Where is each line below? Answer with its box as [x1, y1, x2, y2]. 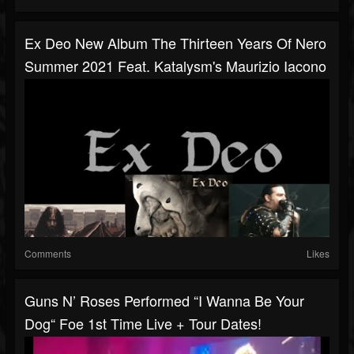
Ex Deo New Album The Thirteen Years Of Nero [24, 32, 326, 54]
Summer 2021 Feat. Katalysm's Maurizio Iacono [24, 55, 326, 77]
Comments [24, 247, 71, 261]
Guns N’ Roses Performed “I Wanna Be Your [24, 290, 304, 311]
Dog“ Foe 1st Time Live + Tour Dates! [24, 313, 262, 334]
